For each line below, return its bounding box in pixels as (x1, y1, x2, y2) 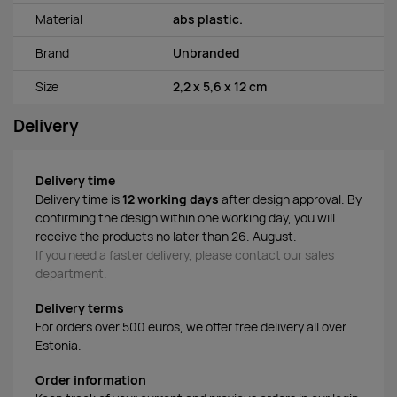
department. (35, 266, 107, 283)
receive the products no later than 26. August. (35, 229, 297, 245)
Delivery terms (35, 300, 124, 317)
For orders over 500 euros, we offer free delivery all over (35, 319, 346, 336)
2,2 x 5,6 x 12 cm (173, 79, 267, 96)
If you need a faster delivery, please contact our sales (35, 247, 334, 264)
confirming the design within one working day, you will (35, 210, 335, 227)
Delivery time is (35, 191, 122, 208)
